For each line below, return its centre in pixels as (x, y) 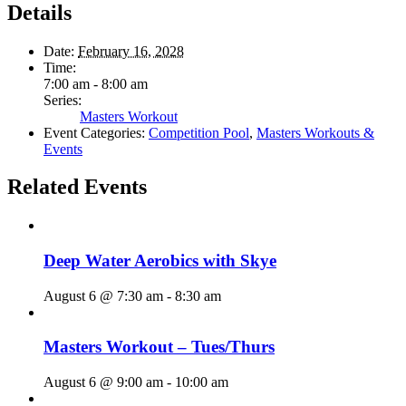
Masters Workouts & (315, 132)
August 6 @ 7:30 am (103, 295)
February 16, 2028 (131, 51)
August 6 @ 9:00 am (103, 382)
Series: (63, 100)
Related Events (77, 187)
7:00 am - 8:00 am (96, 83)
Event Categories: (94, 132)
